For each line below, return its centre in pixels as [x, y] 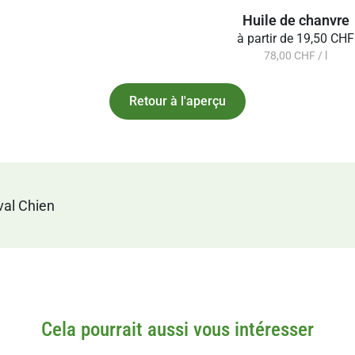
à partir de [265, 39]
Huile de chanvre [296, 21]
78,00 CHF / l [296, 56]
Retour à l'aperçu [177, 101]
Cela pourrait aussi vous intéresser [177, 330]
